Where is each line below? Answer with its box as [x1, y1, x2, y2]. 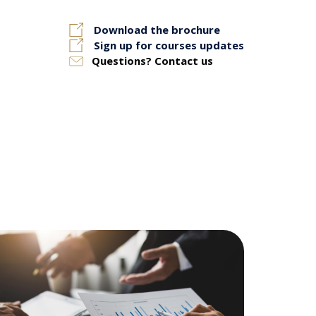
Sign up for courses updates [94, 38, 244, 52]
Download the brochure [94, 23, 220, 37]
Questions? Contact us [92, 54, 213, 68]
